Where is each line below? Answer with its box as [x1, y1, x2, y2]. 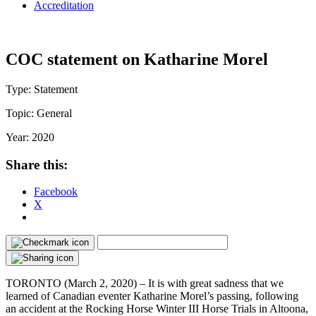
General [37, 107, 72, 119]
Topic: [6, 107, 37, 119]
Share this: [6, 157, 68, 172]
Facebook [34, 186, 78, 198]
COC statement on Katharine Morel [6, 49, 268, 68]
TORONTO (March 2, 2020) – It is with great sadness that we [6, 277, 284, 290]
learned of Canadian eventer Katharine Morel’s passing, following [6, 290, 298, 303]
